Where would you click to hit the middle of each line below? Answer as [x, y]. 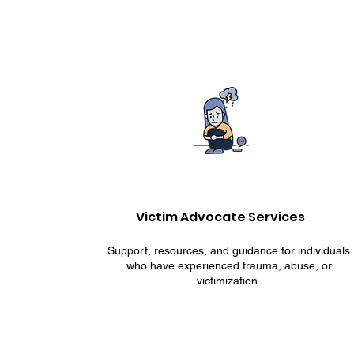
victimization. [229, 281]
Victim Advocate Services [221, 217]
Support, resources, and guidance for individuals [229, 250]
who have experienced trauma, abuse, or [229, 265]
